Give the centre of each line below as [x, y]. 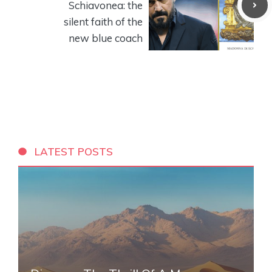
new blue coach [106, 38]
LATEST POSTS [74, 151]
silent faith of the [103, 21]
